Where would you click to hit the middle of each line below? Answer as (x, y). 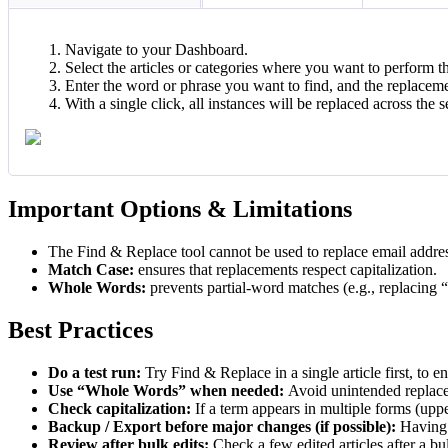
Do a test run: (94, 372)
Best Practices (80, 330)
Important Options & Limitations (180, 209)
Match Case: (91, 270)
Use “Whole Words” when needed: (168, 390)
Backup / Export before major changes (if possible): (224, 426)
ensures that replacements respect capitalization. (285, 270)
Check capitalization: (121, 408)
